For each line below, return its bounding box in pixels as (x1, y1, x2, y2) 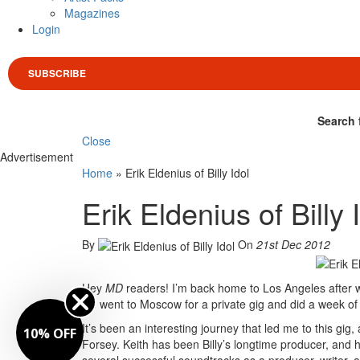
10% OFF (23, 324, 76, 342)
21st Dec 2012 (256, 235, 330, 252)
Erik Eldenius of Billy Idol (125, 164, 249, 181)
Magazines (64, 4, 120, 21)
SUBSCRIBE (28, 65, 86, 80)
